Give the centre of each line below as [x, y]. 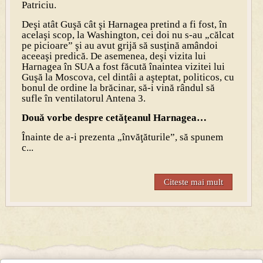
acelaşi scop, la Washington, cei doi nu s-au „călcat [128, 35]
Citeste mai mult [194, 182]
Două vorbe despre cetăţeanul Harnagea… [114, 118]
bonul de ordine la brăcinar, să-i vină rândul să [118, 88]
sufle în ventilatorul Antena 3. [83, 99]
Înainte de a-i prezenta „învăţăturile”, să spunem [122, 137]
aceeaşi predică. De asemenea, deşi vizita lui [114, 56]
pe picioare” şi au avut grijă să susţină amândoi [119, 46]
